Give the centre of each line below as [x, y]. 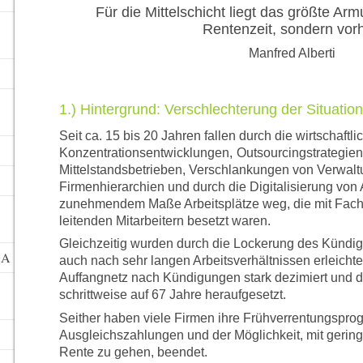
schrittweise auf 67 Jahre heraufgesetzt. [172, 295]
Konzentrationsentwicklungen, [145, 152]
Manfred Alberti [293, 53]
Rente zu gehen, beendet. [133, 352]
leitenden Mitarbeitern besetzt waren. [164, 220]
